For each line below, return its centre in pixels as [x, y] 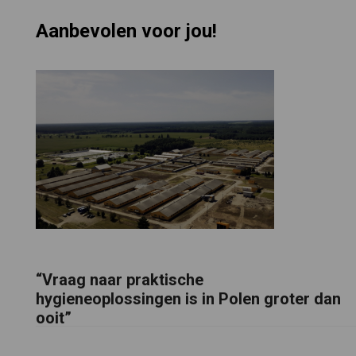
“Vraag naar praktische [119, 279]
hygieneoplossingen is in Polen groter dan [188, 298]
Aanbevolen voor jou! [126, 31]
